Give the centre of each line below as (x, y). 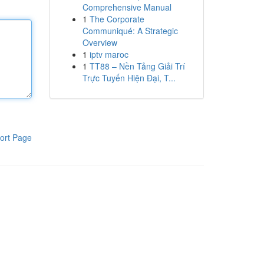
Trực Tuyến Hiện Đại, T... (129, 78)
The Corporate (117, 19)
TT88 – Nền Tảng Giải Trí (137, 66)
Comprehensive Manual (127, 7)
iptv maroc (109, 54)
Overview (100, 42)
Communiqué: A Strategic (130, 31)
